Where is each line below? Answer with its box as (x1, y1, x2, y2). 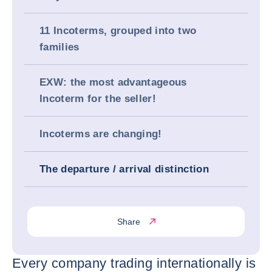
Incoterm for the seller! (39, 93, 157, 104)
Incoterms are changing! (39, 128, 162, 140)
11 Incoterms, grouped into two (39, 25, 197, 36)
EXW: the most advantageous (39, 76, 187, 88)
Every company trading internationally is (12, 256, 256, 271)
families (39, 41, 80, 53)
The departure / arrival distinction (39, 163, 209, 175)
